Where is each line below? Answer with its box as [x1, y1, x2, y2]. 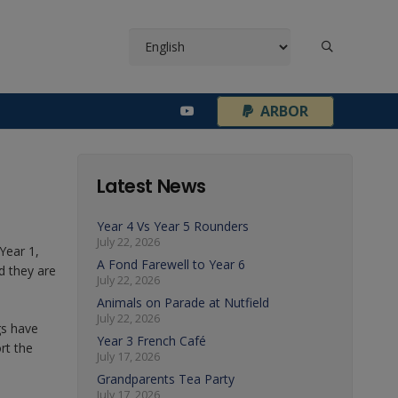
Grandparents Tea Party [96, 370, 235, 387]
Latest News [96, 173, 206, 199]
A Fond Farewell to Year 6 [96, 256, 245, 273]
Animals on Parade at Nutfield [96, 294, 269, 311]
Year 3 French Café [96, 332, 206, 349]
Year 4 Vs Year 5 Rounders [96, 218, 249, 235]
